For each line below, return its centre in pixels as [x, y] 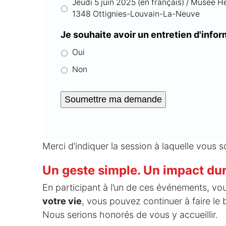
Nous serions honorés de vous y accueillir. [130, 214]
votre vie [62, 201]
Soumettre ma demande [113, 99]
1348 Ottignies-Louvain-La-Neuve [136, 14]
